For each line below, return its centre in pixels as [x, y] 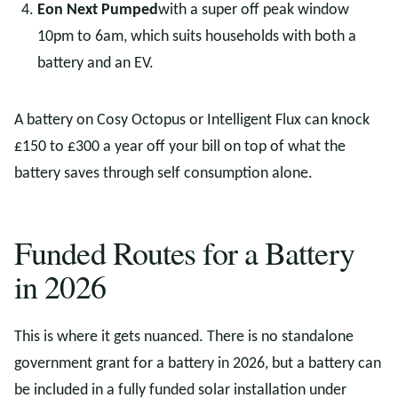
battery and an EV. [96, 64]
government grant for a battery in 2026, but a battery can [198, 364]
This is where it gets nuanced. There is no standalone [184, 337]
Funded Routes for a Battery [184, 252]
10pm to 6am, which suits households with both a [197, 37]
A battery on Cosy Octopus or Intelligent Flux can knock [192, 120]
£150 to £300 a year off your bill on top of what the [180, 147]
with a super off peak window [254, 10]
